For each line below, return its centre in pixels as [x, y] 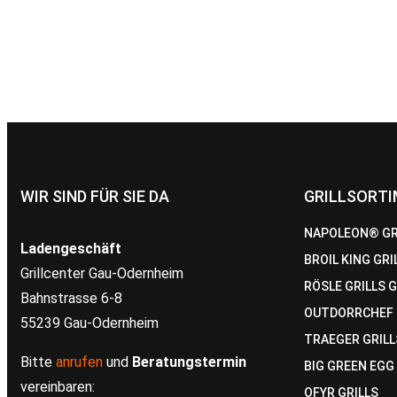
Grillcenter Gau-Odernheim [102, 273]
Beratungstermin [189, 362]
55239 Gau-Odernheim [90, 323]
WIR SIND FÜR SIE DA [95, 196]
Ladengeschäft [71, 248]
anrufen [79, 362]
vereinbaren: [58, 386]
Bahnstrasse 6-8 [71, 298]
